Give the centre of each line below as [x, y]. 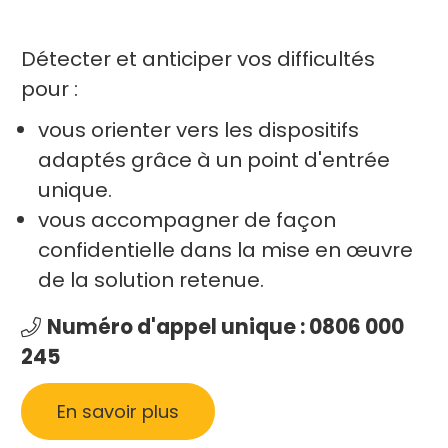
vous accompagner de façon [187, 219]
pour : [50, 88]
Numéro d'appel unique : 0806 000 [225, 326]
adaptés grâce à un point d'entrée [214, 159]
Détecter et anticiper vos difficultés [198, 58]
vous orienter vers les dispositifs [199, 129]
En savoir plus [118, 412]
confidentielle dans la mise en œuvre [226, 249]
